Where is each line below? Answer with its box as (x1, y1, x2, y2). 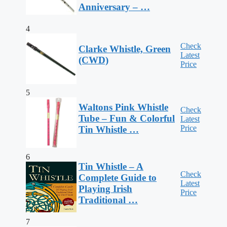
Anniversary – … (79, 2, 150, 13)
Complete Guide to (79, 172, 157, 183)
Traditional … (79, 195, 138, 206)
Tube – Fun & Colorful (79, 113, 175, 124)
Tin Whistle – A (79, 161, 143, 172)
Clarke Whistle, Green (79, 44, 171, 55)
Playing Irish (79, 183, 132, 195)
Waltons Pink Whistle (79, 102, 168, 113)
